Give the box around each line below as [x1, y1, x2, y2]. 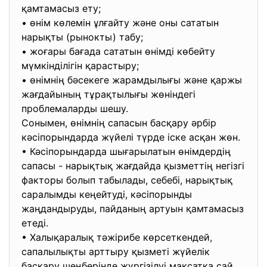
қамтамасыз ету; [21, 2, 104, 14]
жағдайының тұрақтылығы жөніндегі [21, 88, 195, 100]
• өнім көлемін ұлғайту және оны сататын [21, 17, 219, 29]
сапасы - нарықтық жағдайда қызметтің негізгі [21, 160, 244, 172]
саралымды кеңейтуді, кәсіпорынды [21, 188, 192, 200]
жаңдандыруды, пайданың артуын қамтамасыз [21, 203, 244, 215]
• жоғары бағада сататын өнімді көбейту [21, 45, 215, 57]
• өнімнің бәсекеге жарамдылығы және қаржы [21, 74, 242, 86]
